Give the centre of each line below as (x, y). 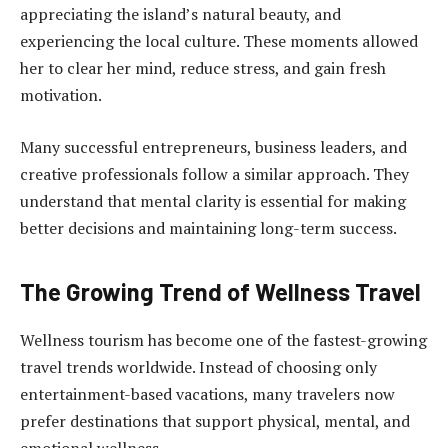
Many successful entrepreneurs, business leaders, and (213, 146)
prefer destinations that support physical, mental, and (215, 420)
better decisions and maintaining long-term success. (208, 227)
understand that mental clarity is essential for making (213, 200)
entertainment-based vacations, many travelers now (207, 393)
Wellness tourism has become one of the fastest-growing (223, 339)
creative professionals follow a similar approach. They (214, 173)
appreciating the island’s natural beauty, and (180, 13)
